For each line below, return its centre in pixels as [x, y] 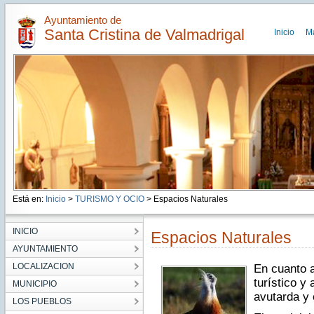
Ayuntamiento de [82, 20]
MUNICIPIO [34, 284]
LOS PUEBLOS [42, 301]
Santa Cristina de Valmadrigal [144, 35]
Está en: [29, 199]
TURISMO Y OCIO [109, 199]
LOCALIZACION [43, 266]
